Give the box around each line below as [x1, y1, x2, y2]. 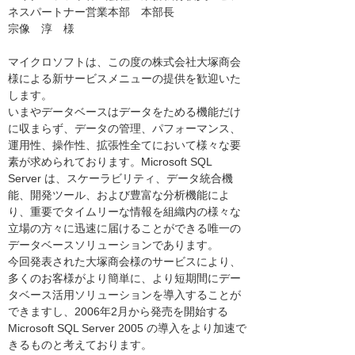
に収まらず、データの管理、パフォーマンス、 [8, 122, 241, 136]
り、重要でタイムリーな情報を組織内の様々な [8, 205, 241, 219]
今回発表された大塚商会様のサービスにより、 [8, 255, 241, 269]
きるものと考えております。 [8, 338, 152, 352]
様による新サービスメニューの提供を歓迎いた [8, 72, 241, 86]
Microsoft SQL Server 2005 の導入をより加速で [8, 322, 246, 335]
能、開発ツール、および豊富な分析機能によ [8, 189, 230, 202]
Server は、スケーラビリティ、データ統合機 [8, 172, 233, 185]
